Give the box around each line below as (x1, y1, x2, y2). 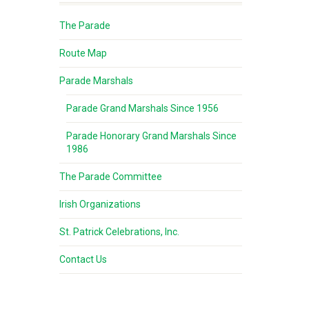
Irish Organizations (59, 199, 141, 210)
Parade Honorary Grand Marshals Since (66, 130, 237, 141)
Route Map (59, 48, 107, 59)
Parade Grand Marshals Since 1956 (66, 103, 219, 114)
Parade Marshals (59, 75, 133, 86)
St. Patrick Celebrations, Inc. (59, 226, 179, 237)
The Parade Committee (59, 171, 162, 182)
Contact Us (59, 254, 107, 265)
